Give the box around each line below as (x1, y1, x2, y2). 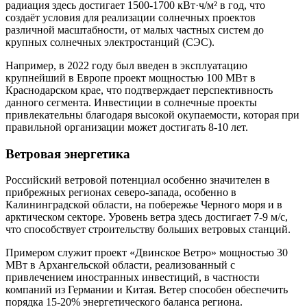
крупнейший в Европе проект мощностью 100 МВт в (5, 71, 256, 84)
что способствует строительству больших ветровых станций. (5, 223, 291, 236)
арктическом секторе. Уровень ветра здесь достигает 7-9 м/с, (5, 211, 288, 223)
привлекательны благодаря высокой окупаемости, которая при (5, 108, 299, 121)
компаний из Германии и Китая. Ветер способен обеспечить (5, 284, 288, 296)
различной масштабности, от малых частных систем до (5, 23, 264, 36)
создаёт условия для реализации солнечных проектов (5, 11, 256, 23)
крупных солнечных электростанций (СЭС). (5, 36, 214, 48)
